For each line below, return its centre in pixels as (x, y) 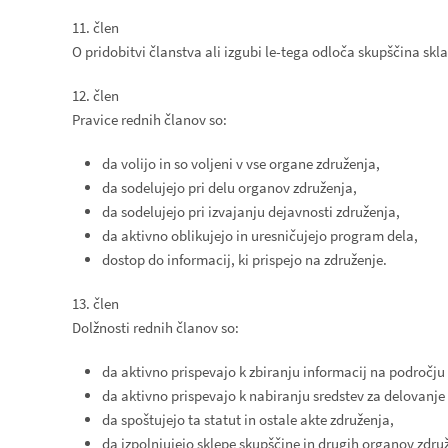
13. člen (95, 303)
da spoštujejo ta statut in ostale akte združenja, (248, 419)
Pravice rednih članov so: (149, 119)
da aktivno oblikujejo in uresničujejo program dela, (260, 235)
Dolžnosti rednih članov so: (155, 327)
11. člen (95, 27)
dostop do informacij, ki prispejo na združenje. (244, 259)
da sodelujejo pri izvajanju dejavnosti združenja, (251, 211)
